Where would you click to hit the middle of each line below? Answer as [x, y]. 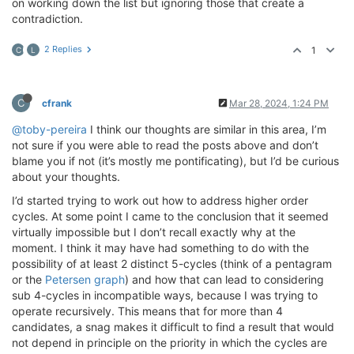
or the [28, 279]
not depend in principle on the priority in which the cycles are [169, 342]
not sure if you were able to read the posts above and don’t [165, 145]
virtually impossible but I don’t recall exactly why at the [154, 232]
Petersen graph [85, 279]
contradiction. [47, 18]
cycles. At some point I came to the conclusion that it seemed [170, 216]
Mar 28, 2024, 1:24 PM [279, 103]
